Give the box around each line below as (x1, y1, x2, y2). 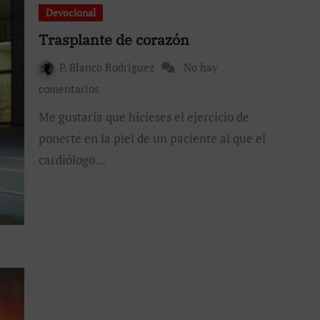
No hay (184, 59, 218, 74)
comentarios (39, 81, 99, 96)
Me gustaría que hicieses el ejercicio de (39, 108, 49, 125)
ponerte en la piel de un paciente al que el (39, 129, 266, 146)
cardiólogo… (39, 151, 106, 168)
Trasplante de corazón (39, 29, 189, 49)
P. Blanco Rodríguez (59, 59, 157, 74)
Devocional (46, 5, 96, 19)
